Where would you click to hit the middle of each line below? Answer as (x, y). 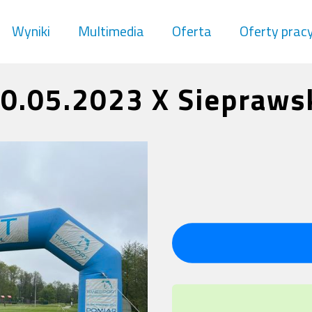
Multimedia (111, 31)
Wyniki (31, 31)
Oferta (192, 31)
